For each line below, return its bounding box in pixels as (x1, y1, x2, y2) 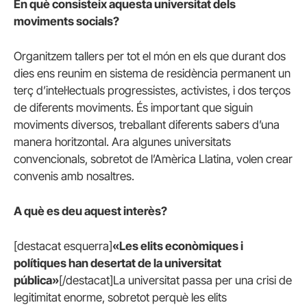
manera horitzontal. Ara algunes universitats (14, 134, 231, 149)
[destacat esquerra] (14, 239, 112, 254)
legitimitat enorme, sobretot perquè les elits (14, 291, 227, 305)
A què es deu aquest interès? (14, 204, 167, 219)
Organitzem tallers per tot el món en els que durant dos (14, 49, 286, 63)
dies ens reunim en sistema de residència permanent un (14, 66, 291, 80)
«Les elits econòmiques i (112, 239, 243, 254)
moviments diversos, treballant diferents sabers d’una (14, 117, 280, 132)
